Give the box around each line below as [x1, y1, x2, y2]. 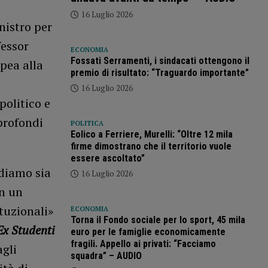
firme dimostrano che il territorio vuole [70, 140, 232, 152]
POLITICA [70, 118, 103, 127]
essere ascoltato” [70, 152, 145, 164]
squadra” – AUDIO [70, 249, 142, 261]
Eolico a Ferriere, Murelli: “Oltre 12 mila [70, 128, 233, 140]
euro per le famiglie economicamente [70, 226, 226, 237]
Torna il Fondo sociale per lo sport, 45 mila [70, 214, 245, 226]
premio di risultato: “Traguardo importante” [70, 66, 249, 78]
